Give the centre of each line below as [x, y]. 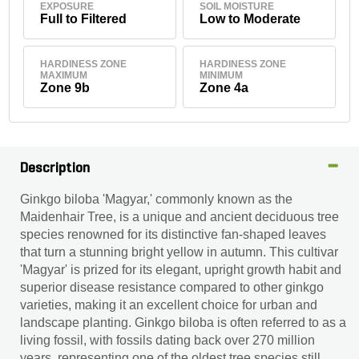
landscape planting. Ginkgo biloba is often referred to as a [183, 323]
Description [55, 169]
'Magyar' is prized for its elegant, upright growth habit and [181, 270]
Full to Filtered [84, 18]
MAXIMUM [64, 75]
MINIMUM [221, 75]
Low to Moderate [250, 18]
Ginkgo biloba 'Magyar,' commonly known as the [156, 199]
